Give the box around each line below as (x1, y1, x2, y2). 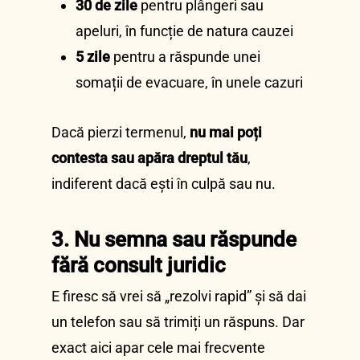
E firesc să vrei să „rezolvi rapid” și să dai (51, 288, 306, 305)
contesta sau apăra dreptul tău (51, 149, 247, 166)
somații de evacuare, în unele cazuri (76, 74, 303, 91)
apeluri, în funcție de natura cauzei (76, 22, 293, 39)
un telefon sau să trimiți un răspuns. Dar (51, 313, 305, 330)
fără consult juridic (51, 253, 226, 277)
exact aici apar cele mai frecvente (51, 339, 265, 356)
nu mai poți (190, 124, 262, 141)
